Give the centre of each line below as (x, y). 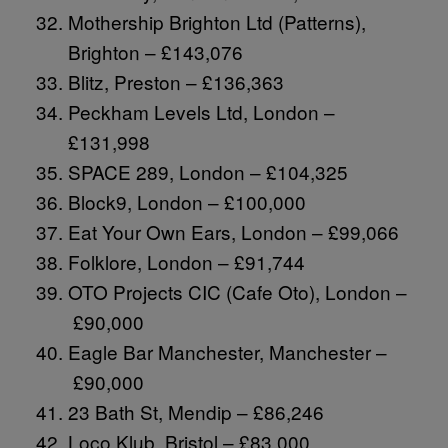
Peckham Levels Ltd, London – (201, 111)
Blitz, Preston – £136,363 (176, 81)
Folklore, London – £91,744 (186, 261)
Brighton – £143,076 (155, 51)
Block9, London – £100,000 (187, 201)
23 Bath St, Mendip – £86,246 (196, 411)
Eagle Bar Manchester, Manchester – (227, 351)
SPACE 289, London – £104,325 (208, 171)
